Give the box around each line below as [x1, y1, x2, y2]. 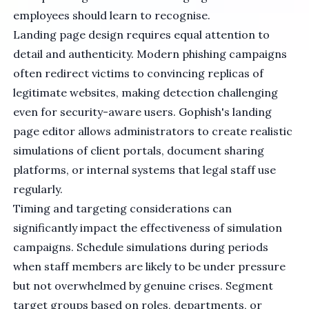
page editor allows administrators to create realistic [13, 124, 293, 139]
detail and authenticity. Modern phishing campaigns [13, 47, 288, 61]
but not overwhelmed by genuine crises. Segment [13, 279, 274, 293]
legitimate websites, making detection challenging [13, 86, 279, 100]
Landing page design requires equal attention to [13, 28, 270, 42]
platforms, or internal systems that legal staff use [13, 163, 277, 177]
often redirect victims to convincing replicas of [13, 66, 264, 81]
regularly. [13, 182, 63, 197]
